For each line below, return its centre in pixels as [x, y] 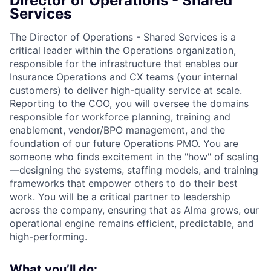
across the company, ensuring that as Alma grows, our [134, 210]
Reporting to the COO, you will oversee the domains [129, 103]
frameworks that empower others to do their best [124, 183]
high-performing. [48, 237]
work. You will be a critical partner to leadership [120, 197]
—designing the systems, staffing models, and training [134, 170]
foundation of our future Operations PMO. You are [124, 143]
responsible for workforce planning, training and [120, 117]
